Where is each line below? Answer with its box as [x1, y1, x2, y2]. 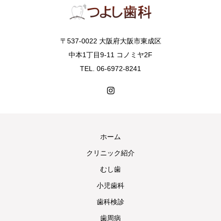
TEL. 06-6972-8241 [80, 65, 141, 73]
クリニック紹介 [86, 149, 135, 157]
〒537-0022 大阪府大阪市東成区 [60, 37, 161, 45]
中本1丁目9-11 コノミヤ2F [69, 51, 152, 59]
